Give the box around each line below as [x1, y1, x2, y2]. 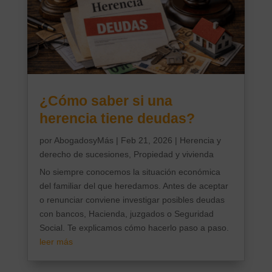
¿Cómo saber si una [39, 92, 172, 109]
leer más [39, 236, 73, 246]
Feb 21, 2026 [120, 135, 172, 145]
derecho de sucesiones [39, 149, 129, 159]
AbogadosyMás [53, 135, 114, 145]
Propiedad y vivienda [133, 149, 214, 159]
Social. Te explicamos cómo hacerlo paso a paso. [39, 222, 229, 233]
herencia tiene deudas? [39, 110, 195, 126]
